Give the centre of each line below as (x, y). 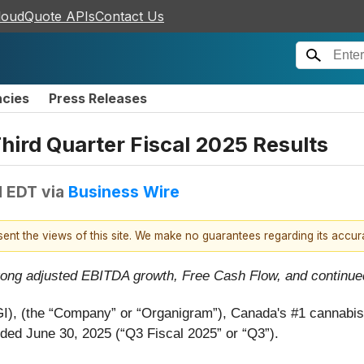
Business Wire (124, 191)
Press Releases (98, 98)
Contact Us (130, 16)
